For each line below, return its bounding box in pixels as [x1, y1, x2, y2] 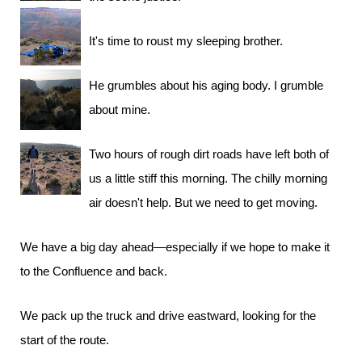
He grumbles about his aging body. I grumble [89, 78, 323, 92]
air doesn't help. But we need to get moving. [89, 196, 318, 209]
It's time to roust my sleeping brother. [89, 34, 283, 48]
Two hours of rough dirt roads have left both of [89, 147, 329, 161]
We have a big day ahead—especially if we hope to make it [20, 240, 330, 254]
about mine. [89, 103, 150, 116]
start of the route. [20, 333, 109, 347]
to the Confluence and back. [20, 264, 167, 278]
